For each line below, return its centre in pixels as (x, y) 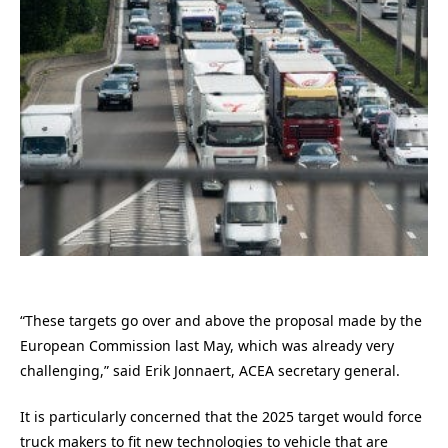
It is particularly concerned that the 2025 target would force (221, 417)
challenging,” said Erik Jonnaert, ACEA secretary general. (210, 370)
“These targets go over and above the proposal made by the (221, 320)
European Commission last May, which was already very (207, 345)
